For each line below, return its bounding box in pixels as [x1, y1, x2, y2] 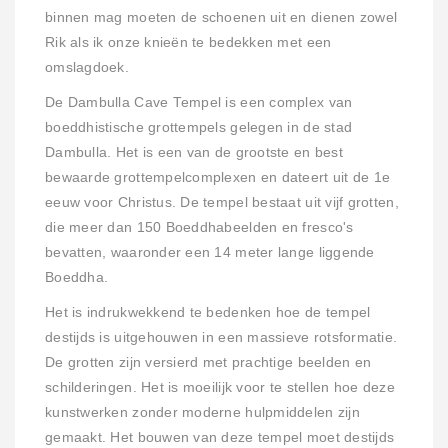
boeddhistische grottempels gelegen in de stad [45, 120, 353, 136]
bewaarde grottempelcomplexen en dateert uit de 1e [45, 170, 391, 186]
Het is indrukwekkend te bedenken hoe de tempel [45, 305, 371, 321]
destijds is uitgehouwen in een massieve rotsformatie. [45, 330, 398, 346]
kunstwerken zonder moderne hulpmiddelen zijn [45, 405, 360, 421]
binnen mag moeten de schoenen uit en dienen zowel [45, 10, 398, 26]
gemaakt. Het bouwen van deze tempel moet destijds [45, 430, 395, 446]
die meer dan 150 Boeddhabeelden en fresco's [45, 220, 354, 236]
